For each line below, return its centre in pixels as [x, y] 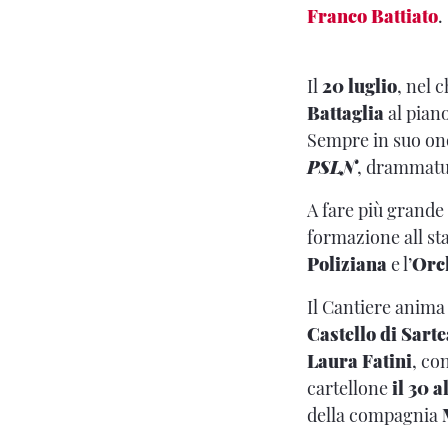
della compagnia [374, 414]
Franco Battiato [372, 15]
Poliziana [347, 263]
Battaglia [345, 112]
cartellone [349, 387]
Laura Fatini [359, 360]
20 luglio [359, 85]
